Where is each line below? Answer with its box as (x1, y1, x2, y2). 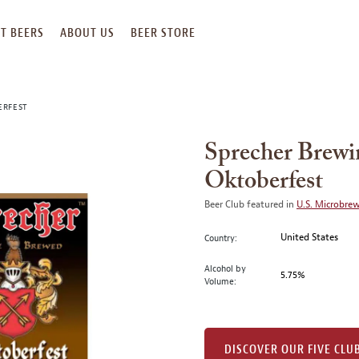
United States (280, 231, 339, 244)
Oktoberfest (204, 170, 323, 194)
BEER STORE (131, 26, 196, 39)
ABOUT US (60, 26, 115, 39)
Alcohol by (204, 263, 246, 274)
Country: (204, 232, 237, 244)
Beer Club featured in (204, 198, 296, 211)
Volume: (204, 276, 236, 287)
